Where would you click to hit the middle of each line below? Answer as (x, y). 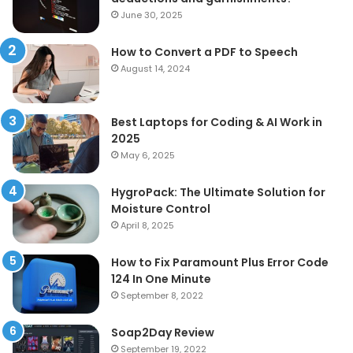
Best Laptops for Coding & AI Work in (217, 122)
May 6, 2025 (148, 155)
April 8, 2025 (147, 225)
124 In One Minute (161, 279)
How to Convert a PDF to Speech (204, 52)
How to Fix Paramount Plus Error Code (220, 262)
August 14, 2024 (155, 68)
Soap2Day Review (163, 332)
